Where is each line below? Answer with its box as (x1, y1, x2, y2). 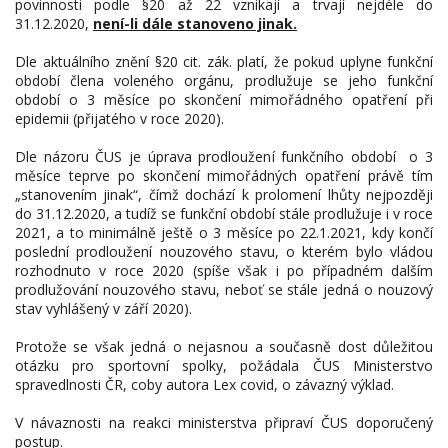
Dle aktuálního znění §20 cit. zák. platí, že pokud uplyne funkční (15, 52, 433, 71)
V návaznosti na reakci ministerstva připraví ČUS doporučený (15, 413, 433, 432)
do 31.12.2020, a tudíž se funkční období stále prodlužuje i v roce (15, 204, 433, 223)
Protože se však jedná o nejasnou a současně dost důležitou (15, 337, 433, 356)
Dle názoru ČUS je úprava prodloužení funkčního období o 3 (15, 147, 433, 166)
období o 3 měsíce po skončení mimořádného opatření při (15, 90, 433, 109)
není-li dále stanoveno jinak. (93, 14, 297, 33)
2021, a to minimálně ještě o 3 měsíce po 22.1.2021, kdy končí (15, 223, 433, 242)
